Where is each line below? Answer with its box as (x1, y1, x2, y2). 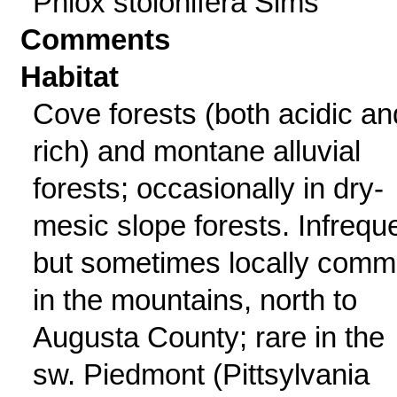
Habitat (20, 60, 120, 93)
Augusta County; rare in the (32, 321, 385, 354)
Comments (20, 23, 171, 56)
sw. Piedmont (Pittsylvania (32, 358, 370, 391)
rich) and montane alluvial (32, 135, 361, 167)
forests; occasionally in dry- (32, 172, 384, 205)
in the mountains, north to (32, 284, 357, 316)
